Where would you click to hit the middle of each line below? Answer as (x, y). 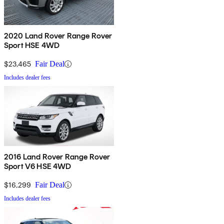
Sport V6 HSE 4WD (38, 166)
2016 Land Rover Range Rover (57, 157)
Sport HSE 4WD (32, 45)
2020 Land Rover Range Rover (58, 36)
